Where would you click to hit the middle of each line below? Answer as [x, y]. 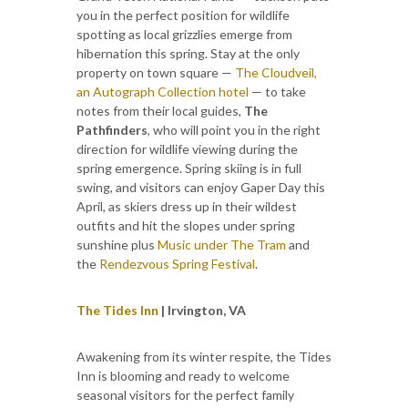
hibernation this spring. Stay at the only [188, 53]
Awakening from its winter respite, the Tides [204, 356]
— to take [277, 91]
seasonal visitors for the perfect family [185, 394]
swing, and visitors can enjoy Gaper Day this [201, 187]
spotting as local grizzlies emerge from [184, 34]
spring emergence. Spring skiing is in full [189, 168]
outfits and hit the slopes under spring [186, 225]
